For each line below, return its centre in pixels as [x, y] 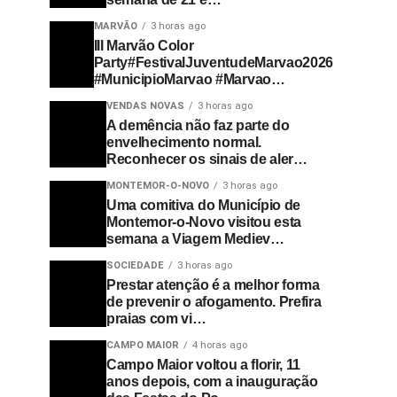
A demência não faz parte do [198, 125]
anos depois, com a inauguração [212, 381]
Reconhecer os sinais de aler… [207, 159]
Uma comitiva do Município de [204, 205]
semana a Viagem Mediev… [195, 239]
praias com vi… [156, 319]
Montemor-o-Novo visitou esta [204, 222]
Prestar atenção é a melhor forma [213, 285]
